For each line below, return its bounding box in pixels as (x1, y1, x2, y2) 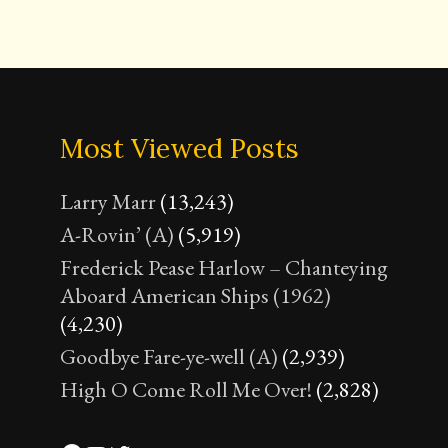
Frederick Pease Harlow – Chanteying (60, 252, 388, 282)
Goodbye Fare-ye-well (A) (60, 341, 278, 371)
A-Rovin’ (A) (60, 219, 174, 249)
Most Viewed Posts (60, 130, 299, 165)
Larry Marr (60, 186, 156, 216)
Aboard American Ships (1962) (60, 280, 331, 310)
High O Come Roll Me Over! (60, 374, 312, 404)
